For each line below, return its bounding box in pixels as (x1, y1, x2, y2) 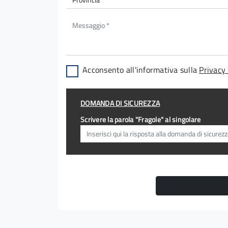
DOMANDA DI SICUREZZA (80, 98, 160, 109)
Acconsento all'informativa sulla (82, 64, 199, 76)
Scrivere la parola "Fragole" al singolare (80, 114, 201, 125)
